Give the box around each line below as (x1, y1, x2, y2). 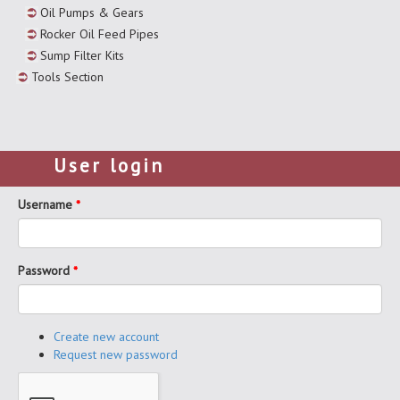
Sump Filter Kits (40, 46, 124, 63)
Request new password (54, 346, 178, 362)
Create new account (54, 328, 159, 345)
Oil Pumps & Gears (40, 4, 144, 21)
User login (54, 153, 164, 178)
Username (18, 196, 76, 212)
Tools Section (31, 68, 104, 85)
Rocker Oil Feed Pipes (40, 25, 159, 42)
